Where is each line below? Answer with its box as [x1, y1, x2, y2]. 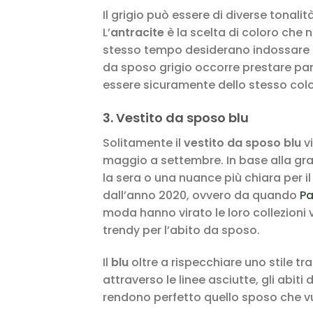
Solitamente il [103, 134, 184, 151]
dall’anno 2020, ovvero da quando [103, 187, 300, 203]
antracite [110, 24, 164, 41]
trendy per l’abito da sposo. [103, 221, 260, 238]
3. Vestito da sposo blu [103, 108, 249, 126]
